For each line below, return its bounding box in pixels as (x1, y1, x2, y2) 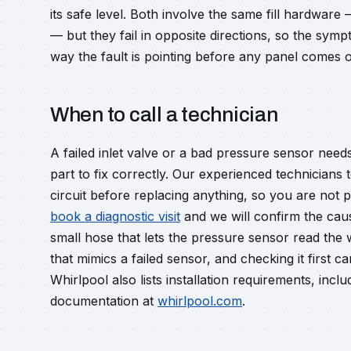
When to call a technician (50, 103, 278, 125)
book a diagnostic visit (50, 208, 180, 224)
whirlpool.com (157, 293, 242, 309)
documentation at (50, 293, 157, 309)
